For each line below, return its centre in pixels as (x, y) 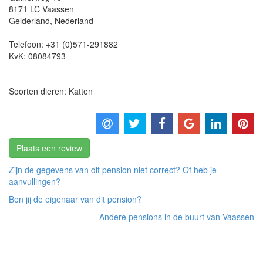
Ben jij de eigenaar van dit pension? (75, 199)
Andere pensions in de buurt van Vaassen (177, 216)
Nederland (74, 20)
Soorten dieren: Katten (51, 91)
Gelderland (29, 20)
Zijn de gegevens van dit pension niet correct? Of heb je (113, 169)
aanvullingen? (35, 181)
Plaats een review (49, 148)
